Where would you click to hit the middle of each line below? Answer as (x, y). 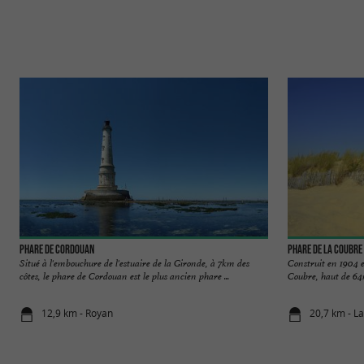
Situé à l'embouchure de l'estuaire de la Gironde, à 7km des (134, 263)
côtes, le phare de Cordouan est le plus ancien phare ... (124, 276)
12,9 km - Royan (78, 314)
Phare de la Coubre (325, 249)
